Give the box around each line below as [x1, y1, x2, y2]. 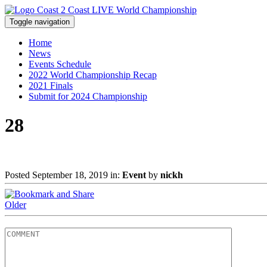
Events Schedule [29, 59, 91, 69]
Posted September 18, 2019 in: [5, 169, 122, 180]
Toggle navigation [10, 17, 70, 26]
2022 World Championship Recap [29, 70, 157, 80]
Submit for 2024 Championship [29, 91, 147, 101]
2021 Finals [29, 80, 73, 91]
